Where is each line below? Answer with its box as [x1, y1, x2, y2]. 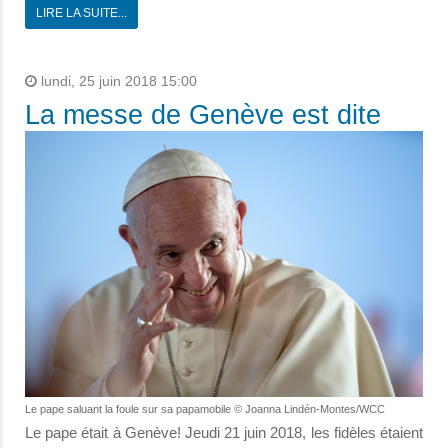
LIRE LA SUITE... [36, 6, 127, 21]
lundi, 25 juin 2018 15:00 [37, 74, 197, 90]
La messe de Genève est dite [25, 100, 381, 131]
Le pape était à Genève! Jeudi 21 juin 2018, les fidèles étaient [25, 424, 423, 442]
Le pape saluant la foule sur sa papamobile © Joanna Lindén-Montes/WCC [25, 403, 385, 416]
